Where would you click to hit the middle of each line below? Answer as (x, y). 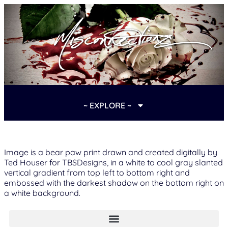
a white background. (42, 193)
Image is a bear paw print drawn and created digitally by (111, 152)
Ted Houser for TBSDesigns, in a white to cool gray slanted (113, 163)
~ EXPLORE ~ (107, 106)
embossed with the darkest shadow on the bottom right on (114, 183)
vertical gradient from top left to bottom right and (97, 173)
